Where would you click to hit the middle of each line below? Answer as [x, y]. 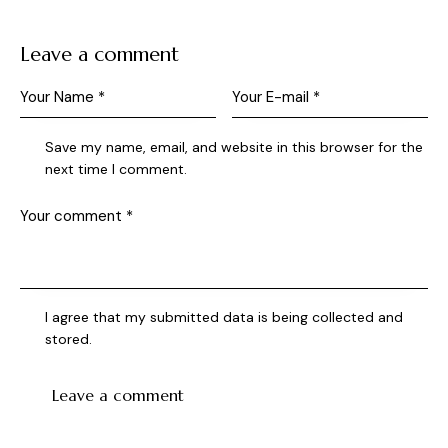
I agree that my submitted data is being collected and [224, 317]
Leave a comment [99, 55]
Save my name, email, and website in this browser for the [234, 146]
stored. [69, 339]
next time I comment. [116, 168]
